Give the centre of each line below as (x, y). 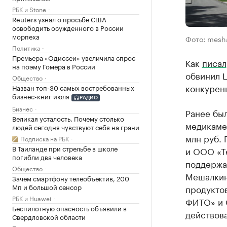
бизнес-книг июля (41, 96)
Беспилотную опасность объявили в (69, 207)
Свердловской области (49, 216)
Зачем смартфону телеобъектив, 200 (71, 178)
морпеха (26, 36)
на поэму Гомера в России (54, 66)
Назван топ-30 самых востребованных (73, 87)
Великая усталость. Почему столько (68, 118)
